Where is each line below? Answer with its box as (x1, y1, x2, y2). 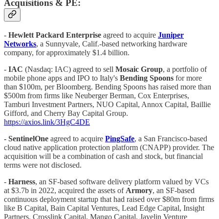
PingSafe (105, 134, 134, 143)
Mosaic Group (115, 65, 163, 73)
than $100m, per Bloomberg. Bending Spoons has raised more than (4, 82, 211, 91)
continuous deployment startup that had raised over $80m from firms (4, 195, 214, 203)
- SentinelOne (4, 134, 48, 143)
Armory (126, 186, 153, 195)
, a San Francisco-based (134, 134, 207, 143)
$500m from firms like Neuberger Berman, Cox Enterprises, (4, 91, 189, 100)
